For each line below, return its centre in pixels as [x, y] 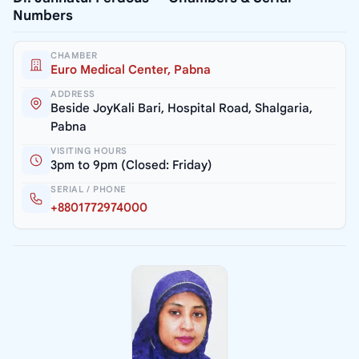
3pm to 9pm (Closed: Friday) [131, 165]
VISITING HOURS [89, 151]
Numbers [43, 16]
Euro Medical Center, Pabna [131, 70]
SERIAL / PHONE [89, 190]
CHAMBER [74, 56]
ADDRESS [73, 94]
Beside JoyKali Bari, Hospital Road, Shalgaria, [182, 109]
